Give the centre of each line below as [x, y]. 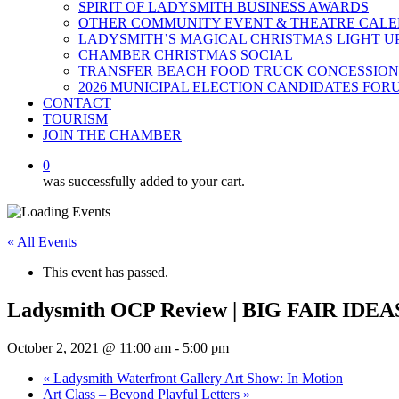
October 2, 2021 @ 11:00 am [89, 347]
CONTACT [77, 103]
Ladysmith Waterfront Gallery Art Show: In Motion [196, 378]
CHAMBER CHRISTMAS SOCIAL [186, 55]
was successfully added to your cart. [144, 181]
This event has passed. [106, 272]
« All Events [42, 242]
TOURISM [75, 119]
